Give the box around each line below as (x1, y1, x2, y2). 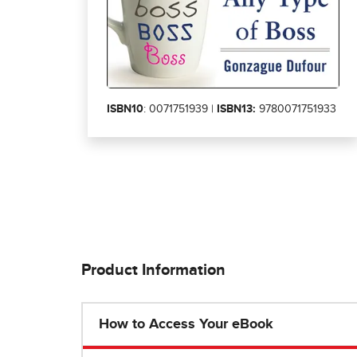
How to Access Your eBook (99, 317, 273, 332)
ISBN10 (107, 104, 143, 115)
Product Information (81, 262, 226, 279)
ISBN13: (217, 104, 256, 115)
